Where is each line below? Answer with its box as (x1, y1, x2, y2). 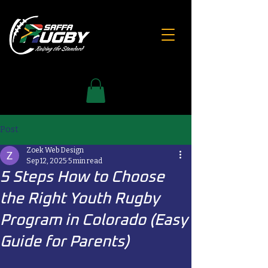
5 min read (68, 156, 102, 165)
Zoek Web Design (26, 145, 84, 154)
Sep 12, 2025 (26, 156, 66, 165)
